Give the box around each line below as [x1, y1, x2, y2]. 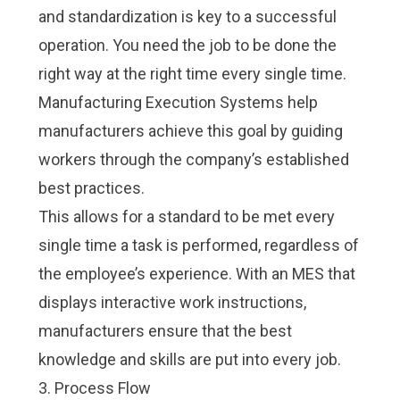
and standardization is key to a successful [37, 7, 337, 26]
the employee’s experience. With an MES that [37, 264, 355, 283]
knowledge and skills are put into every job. [37, 350, 341, 369]
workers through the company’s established [37, 150, 349, 169]
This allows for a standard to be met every [37, 207, 335, 226]
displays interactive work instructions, [37, 293, 306, 312]
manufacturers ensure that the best [37, 321, 292, 340]
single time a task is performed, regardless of [37, 236, 359, 254]
